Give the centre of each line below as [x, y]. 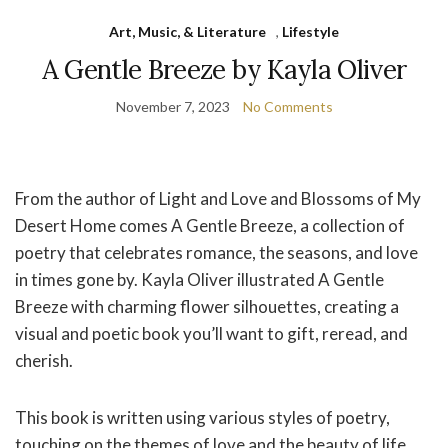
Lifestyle [310, 32]
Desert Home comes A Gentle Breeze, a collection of [210, 226]
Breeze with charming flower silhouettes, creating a [207, 307]
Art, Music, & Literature [187, 32]
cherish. [44, 361]
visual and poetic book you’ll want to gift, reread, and [211, 334]
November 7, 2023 [172, 107]
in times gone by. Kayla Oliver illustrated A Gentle [199, 280]
